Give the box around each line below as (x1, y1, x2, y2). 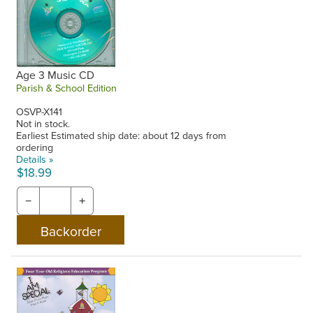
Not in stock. (16, 115, 71, 131)
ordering (16, 139, 54, 154)
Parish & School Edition (16, 80, 117, 95)
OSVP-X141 (16, 103, 63, 119)
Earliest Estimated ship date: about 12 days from (16, 127, 227, 143)
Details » (16, 151, 54, 166)
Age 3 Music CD (16, 66, 95, 82)
